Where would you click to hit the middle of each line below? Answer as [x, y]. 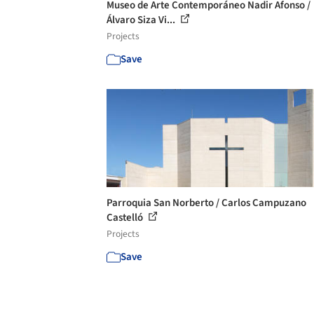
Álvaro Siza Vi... [142, 20]
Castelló [126, 218]
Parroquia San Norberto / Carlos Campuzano [206, 203]
